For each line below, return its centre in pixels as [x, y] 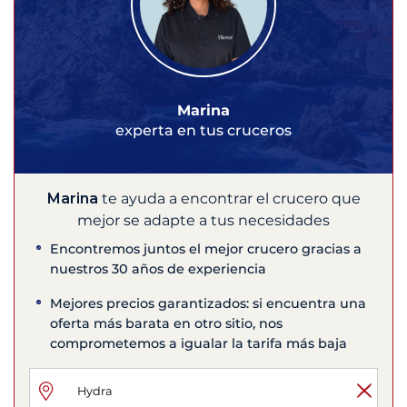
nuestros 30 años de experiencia [159, 269]
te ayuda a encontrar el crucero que [229, 199]
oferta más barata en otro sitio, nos [167, 324]
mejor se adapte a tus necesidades [203, 221]
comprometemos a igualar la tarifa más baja [199, 344]
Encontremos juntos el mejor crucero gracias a [206, 249]
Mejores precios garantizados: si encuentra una [208, 304]
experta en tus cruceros [203, 131]
